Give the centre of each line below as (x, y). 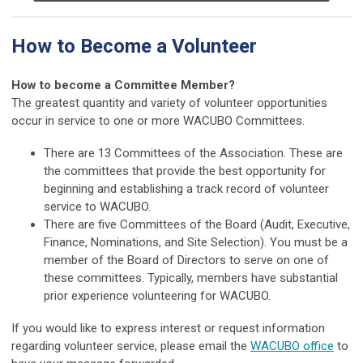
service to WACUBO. (100, 206)
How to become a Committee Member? (123, 85)
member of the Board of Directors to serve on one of (186, 260)
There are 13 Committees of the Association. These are (193, 153)
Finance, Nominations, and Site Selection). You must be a (196, 242)
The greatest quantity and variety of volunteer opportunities (169, 102)
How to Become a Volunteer (134, 46)
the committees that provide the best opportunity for (185, 171)
